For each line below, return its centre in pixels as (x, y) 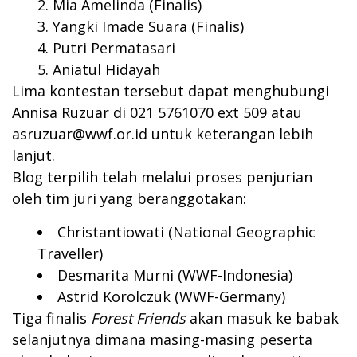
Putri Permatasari (114, 48)
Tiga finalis (51, 318)
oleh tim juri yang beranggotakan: (129, 198)
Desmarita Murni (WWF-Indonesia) (175, 275)
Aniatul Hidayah (106, 69)
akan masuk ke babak (262, 318)
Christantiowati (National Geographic (186, 232)
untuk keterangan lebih (230, 134)
